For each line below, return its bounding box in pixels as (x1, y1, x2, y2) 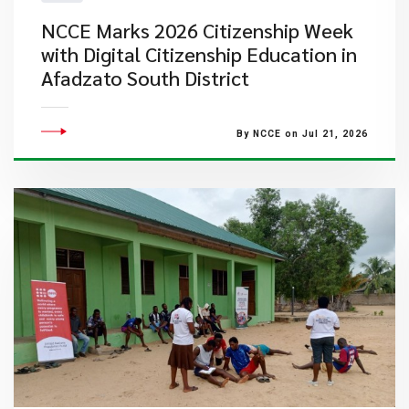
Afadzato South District (41, 65, 249, 90)
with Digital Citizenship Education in (41, 41, 357, 67)
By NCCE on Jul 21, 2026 (236, 129, 368, 139)
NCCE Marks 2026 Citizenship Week (41, 17, 353, 43)
